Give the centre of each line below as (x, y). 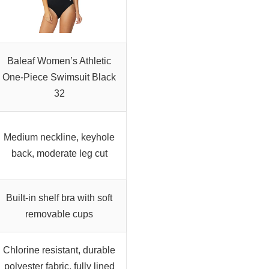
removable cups (59, 214)
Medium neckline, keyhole (59, 138)
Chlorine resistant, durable (59, 250)
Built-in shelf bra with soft (59, 198)
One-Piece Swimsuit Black (59, 77)
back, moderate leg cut (59, 154)
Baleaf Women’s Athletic (59, 61)
